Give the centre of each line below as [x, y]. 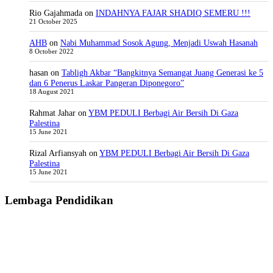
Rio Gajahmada [56, 12]
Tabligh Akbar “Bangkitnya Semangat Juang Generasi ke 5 [162, 72]
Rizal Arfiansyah [58, 153]
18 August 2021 [52, 91]
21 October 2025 [53, 21]
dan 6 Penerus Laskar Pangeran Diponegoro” [107, 83]
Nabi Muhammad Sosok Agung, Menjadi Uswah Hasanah [159, 42]
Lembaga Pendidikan [59, 200]
